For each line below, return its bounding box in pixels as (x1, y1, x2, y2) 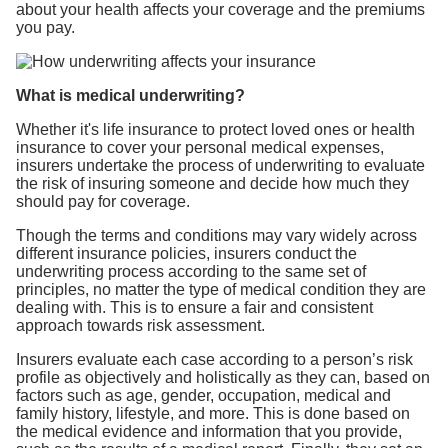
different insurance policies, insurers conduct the (16, 245, 357, 262)
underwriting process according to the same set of (16, 263, 366, 280)
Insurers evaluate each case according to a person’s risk (16, 351, 413, 368)
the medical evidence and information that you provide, (16, 423, 402, 440)
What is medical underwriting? (16, 87, 245, 104)
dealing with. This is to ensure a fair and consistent (16, 299, 373, 316)
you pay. (16, 19, 75, 36)
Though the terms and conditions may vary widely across (16, 227, 417, 244)
